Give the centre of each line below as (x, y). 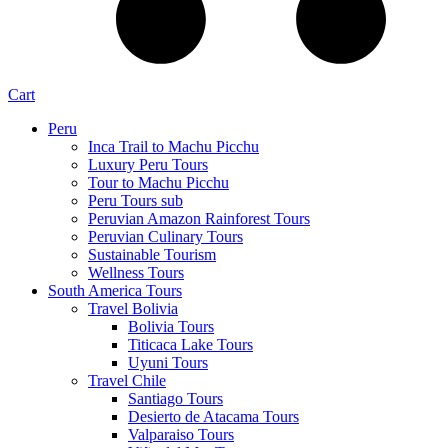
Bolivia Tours (171, 326)
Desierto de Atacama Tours (213, 416)
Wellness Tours (136, 272)
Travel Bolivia (133, 308)
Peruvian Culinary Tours (165, 236)
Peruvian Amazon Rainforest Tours (199, 218)
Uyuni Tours (168, 362)
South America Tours (115, 290)
